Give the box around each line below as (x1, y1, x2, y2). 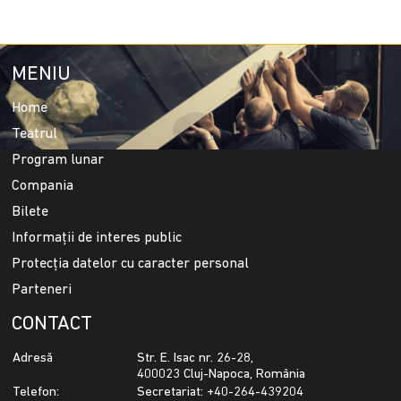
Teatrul (12, 127, 58, 142)
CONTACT (12, 314, 93, 336)
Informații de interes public (12, 231, 183, 246)
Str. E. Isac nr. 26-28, (137, 352, 254, 366)
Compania (12, 179, 74, 194)
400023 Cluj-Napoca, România (137, 368, 306, 382)
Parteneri (12, 283, 73, 298)
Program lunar (12, 153, 105, 168)
